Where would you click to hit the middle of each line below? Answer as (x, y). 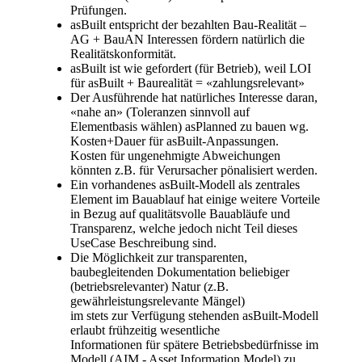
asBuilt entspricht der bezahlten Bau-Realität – (188, 25)
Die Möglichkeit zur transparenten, (159, 258)
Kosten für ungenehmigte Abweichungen (175, 156)
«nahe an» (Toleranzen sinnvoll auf (160, 112)
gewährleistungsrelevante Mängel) (158, 301)
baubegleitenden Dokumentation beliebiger (180, 272)
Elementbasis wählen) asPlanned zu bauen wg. (189, 127)
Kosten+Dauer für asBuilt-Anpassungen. (175, 141)
